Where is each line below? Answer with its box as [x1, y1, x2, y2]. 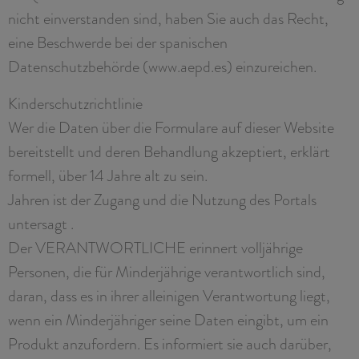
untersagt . [8, 212, 74, 235]
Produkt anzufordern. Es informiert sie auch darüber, [8, 332, 332, 355]
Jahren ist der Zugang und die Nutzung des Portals [8, 188, 317, 211]
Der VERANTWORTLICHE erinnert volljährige [8, 236, 303, 259]
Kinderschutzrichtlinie [8, 91, 143, 115]
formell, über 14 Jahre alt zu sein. [8, 163, 208, 187]
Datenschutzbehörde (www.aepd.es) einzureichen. [8, 54, 317, 78]
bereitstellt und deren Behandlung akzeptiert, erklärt [8, 139, 330, 163]
